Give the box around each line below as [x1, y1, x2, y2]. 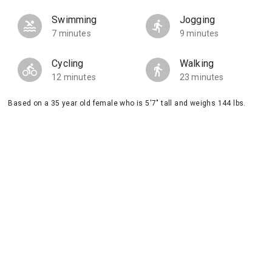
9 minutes [179, 29, 219, 38]
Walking [179, 58, 214, 69]
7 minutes [52, 29, 91, 38]
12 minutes [52, 72, 96, 82]
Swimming [52, 14, 97, 25]
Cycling [52, 58, 84, 69]
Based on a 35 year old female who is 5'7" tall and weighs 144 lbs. [8, 99, 246, 107]
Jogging [179, 14, 216, 25]
